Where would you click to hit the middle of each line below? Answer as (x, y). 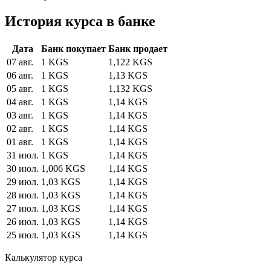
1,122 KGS (130, 62)
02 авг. (20, 128)
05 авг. (20, 88)
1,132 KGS (130, 88)
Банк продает (138, 48)
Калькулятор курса (44, 257)
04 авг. (20, 102)
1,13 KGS (128, 75)
